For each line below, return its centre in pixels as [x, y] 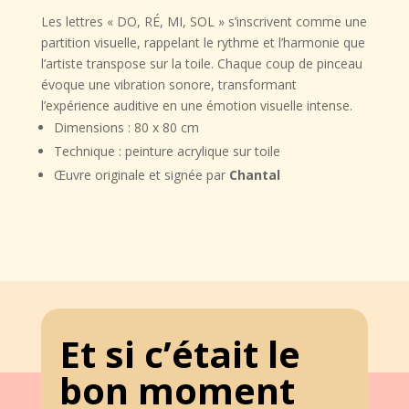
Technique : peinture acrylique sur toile [167, 152]
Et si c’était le [179, 354]
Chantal [254, 175]
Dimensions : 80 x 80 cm [126, 128]
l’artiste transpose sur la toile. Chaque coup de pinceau [201, 64]
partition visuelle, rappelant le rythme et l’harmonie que [203, 43]
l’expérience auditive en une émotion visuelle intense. [196, 106]
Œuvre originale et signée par [141, 175]
